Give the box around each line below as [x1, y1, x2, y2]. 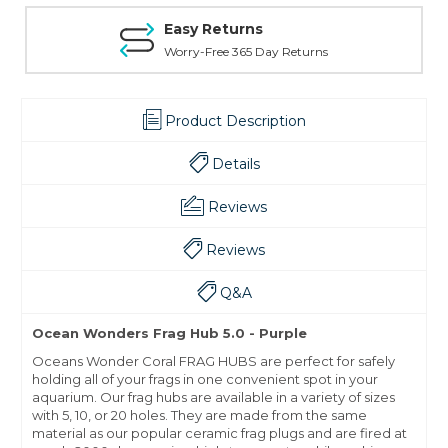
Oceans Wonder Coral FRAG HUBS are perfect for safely [32, 353, 395, 370]
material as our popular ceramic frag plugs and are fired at [32, 425, 407, 442]
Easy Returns [164, 20, 263, 39]
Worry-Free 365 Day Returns [164, 44, 328, 60]
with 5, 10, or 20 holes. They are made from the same [32, 407, 367, 424]
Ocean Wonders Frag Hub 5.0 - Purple [32, 325, 307, 342]
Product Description [164, 112, 306, 131]
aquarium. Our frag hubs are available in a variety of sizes [32, 389, 395, 406]
